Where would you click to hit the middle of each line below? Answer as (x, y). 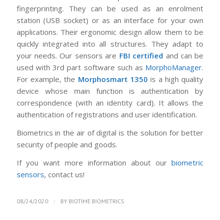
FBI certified (141, 56)
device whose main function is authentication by (110, 91)
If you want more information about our (94, 162)
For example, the (47, 79)
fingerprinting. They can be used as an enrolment (110, 9)
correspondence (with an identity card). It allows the (110, 103)
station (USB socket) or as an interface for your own (110, 20)
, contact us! (64, 174)
